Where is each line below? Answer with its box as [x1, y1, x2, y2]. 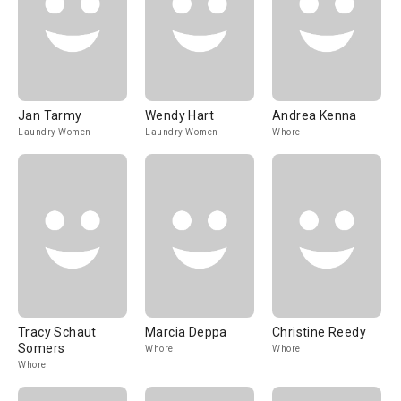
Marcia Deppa [145, 325, 227, 339]
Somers [18, 341, 65, 355]
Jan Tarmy [18, 108, 82, 123]
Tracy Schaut [18, 325, 97, 339]
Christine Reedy [272, 325, 366, 339]
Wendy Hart [145, 108, 214, 123]
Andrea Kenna [272, 108, 357, 123]
